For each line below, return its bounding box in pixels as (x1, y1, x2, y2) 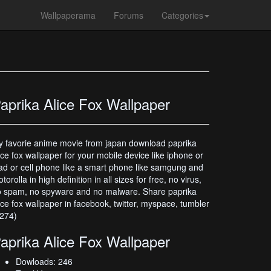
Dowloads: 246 (16, 255, 73, 267)
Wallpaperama (41, 9, 96, 21)
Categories (162, 9, 203, 21)
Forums (114, 9, 143, 21)
